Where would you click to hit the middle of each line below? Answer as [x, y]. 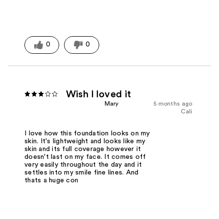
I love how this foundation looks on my [87, 133]
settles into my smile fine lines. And [82, 172]
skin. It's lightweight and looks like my [85, 141]
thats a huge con [52, 180]
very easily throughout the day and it [83, 164]
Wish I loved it [99, 94]
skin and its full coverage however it [83, 149]
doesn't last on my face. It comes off [85, 157]
